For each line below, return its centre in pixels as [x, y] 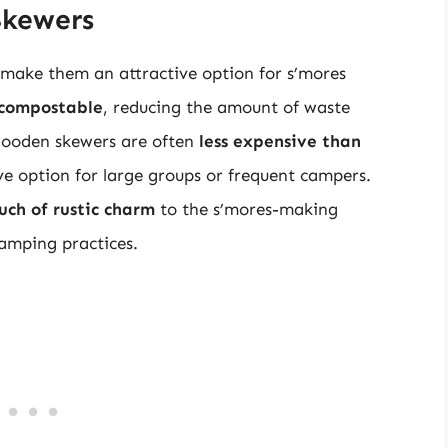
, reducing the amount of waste [226, 107]
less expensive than [280, 141]
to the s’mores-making [246, 209]
